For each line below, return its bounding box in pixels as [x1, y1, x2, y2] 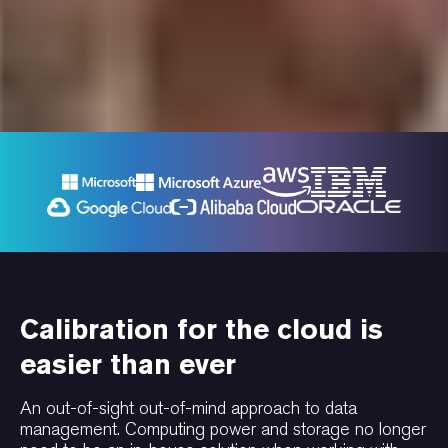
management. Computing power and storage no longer [20, 418, 426, 440]
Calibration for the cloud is [20, 312, 383, 345]
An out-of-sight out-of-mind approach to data [20, 397, 357, 419]
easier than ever [20, 347, 236, 380]
